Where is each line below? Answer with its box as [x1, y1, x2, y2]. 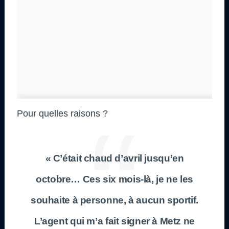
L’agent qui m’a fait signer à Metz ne [34, 215, 195, 226]
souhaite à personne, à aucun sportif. [31, 194, 198, 205]
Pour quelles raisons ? [17, 108, 108, 119]
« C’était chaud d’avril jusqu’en [45, 152, 184, 164]
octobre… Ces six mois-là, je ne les [36, 173, 193, 185]
